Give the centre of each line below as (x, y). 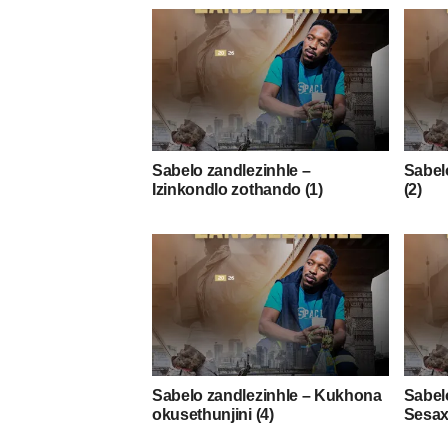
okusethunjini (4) (213, 414)
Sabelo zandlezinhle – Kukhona (267, 395)
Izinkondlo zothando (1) (237, 189)
